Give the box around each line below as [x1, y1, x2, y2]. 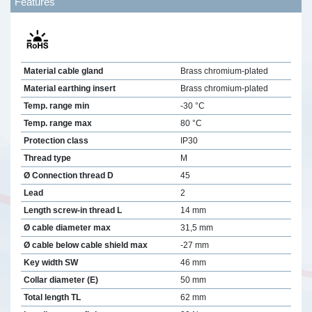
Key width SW [23, 257, 78, 267]
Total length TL [23, 292, 81, 302]
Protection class [23, 135, 88, 146]
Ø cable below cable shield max [23, 240, 148, 250]
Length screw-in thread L [23, 205, 122, 215]
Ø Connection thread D [23, 170, 114, 180]
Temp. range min [23, 100, 89, 111]
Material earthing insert [23, 83, 116, 93]
